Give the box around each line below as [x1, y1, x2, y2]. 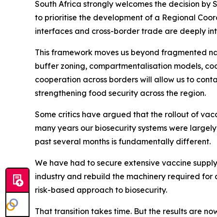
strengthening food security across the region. [35, 88, 206, 98]
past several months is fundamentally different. [35, 137, 211, 146]
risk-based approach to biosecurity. [35, 185, 167, 195]
